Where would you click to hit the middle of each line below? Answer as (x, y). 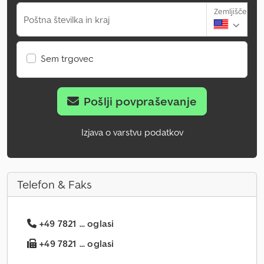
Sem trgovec (67, 59)
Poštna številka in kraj (67, 20)
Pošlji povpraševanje (141, 102)
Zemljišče (230, 11)
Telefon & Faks (55, 185)
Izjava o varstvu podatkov (132, 132)
